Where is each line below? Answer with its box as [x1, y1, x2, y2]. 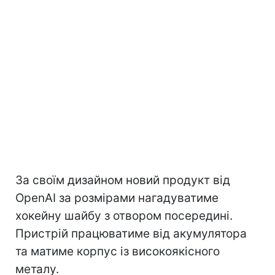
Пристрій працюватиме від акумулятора [15, 226, 247, 241]
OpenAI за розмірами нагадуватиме [15, 190, 219, 205]
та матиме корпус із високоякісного [15, 244, 220, 258]
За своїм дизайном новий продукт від [15, 172, 230, 187]
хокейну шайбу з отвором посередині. [15, 208, 233, 223]
